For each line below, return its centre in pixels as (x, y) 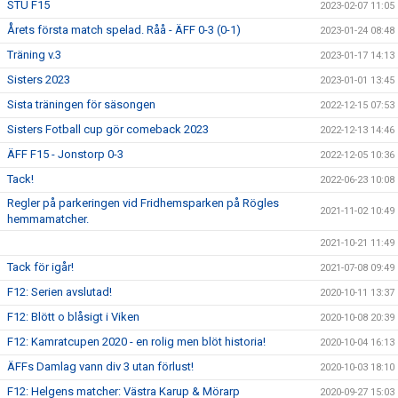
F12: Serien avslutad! (60, 292)
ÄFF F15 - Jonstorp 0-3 (65, 154)
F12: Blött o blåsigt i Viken (73, 317)
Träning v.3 (34, 55)
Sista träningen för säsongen (81, 104)
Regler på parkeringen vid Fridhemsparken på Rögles (143, 203)
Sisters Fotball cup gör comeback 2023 (108, 129)
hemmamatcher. (48, 219)
